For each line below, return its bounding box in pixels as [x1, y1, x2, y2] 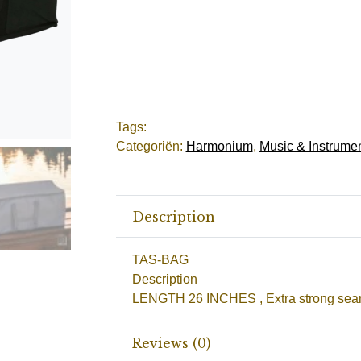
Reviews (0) [131, 334, 211, 351]
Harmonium [185, 139, 253, 153]
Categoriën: [115, 139, 186, 153]
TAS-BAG [131, 253, 189, 267]
